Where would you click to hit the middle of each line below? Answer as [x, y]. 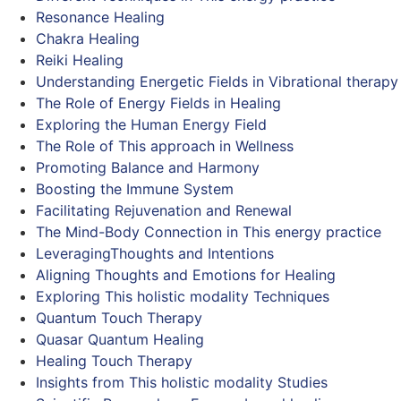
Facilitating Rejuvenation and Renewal [164, 210]
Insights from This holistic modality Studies [182, 382]
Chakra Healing [88, 38]
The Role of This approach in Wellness [165, 145]
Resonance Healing [100, 17]
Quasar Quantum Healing [120, 339]
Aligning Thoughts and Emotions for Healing [186, 274]
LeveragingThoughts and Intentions [155, 253]
